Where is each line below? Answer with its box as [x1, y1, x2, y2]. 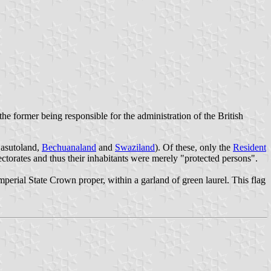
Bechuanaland [42, 142, 96, 152]
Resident [233, 142, 266, 152]
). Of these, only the [155, 142, 233, 152]
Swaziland [115, 142, 155, 152]
